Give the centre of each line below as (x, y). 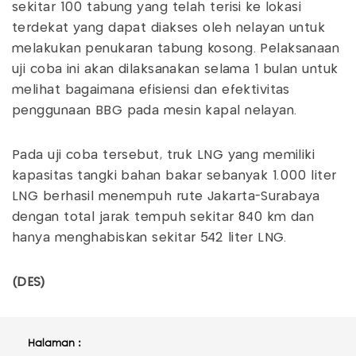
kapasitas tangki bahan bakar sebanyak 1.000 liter (174, 176)
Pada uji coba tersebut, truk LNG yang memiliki (164, 156)
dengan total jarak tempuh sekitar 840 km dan (163, 218)
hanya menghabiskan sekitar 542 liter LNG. (149, 238)
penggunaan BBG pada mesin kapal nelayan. (155, 111)
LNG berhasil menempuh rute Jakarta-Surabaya (166, 197)
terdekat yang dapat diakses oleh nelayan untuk (169, 29)
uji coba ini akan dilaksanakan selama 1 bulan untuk (175, 70)
